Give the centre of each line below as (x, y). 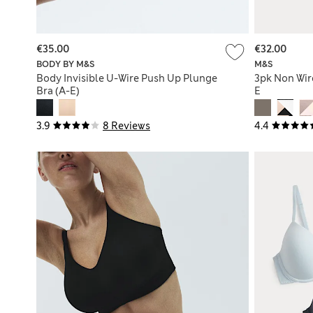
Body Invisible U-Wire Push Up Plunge (127, 79)
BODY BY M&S (65, 65)
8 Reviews (126, 126)
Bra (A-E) (58, 91)
